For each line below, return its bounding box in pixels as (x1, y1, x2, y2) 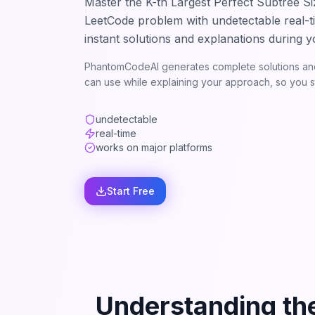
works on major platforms (96, 141, 212, 153)
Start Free (107, 185, 155, 197)
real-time (96, 127, 136, 139)
